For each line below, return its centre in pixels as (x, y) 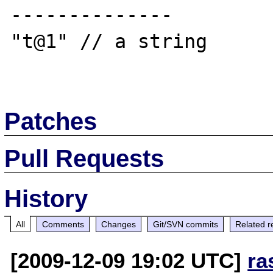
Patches (51, 121)
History (46, 198)
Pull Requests (84, 158)
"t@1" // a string (109, 41)
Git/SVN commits (186, 224)
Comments (63, 224)
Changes (119, 224)
